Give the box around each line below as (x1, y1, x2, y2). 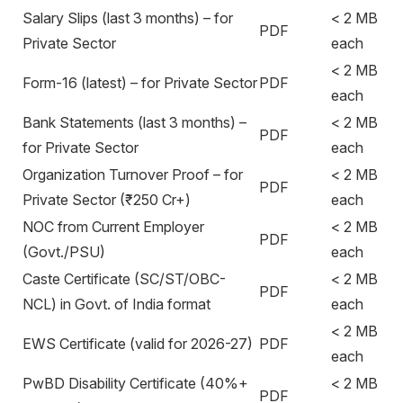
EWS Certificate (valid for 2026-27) (22, 335, 253, 353)
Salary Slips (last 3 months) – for (22, 9, 233, 27)
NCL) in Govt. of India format (22, 295, 210, 313)
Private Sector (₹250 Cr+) (22, 191, 191, 209)
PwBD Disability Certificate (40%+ (22, 374, 248, 392)
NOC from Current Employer (22, 218, 204, 236)
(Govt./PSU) (22, 243, 105, 261)
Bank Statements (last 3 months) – (22, 113, 246, 131)
